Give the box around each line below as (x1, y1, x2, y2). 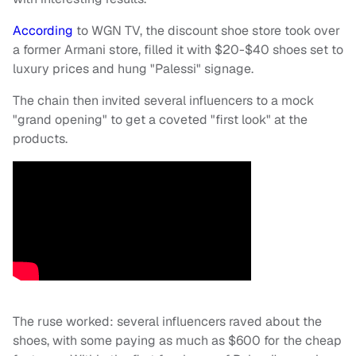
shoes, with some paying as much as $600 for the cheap (13, 332, 342, 350)
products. (13, 130, 71, 148)
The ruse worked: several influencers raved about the (13, 313, 322, 331)
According (13, 22, 73, 40)
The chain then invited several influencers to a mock (13, 92, 314, 110)
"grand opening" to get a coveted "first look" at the (13, 111, 308, 129)
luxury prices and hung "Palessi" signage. (13, 60, 257, 78)
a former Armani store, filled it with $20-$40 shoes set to (13, 41, 343, 59)
